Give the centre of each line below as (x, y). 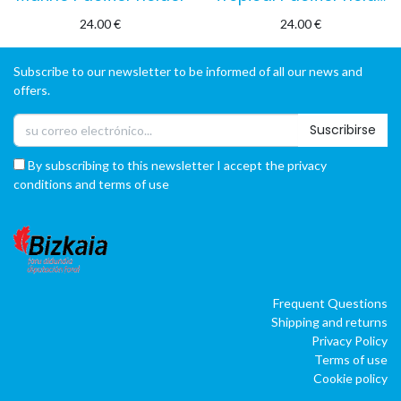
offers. (32, 90)
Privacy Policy (350, 340)
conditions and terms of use (91, 184)
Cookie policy (350, 378)
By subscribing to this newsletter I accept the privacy (176, 166)
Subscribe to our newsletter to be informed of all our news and (188, 71)
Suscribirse (343, 130)
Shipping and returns (329, 321)
